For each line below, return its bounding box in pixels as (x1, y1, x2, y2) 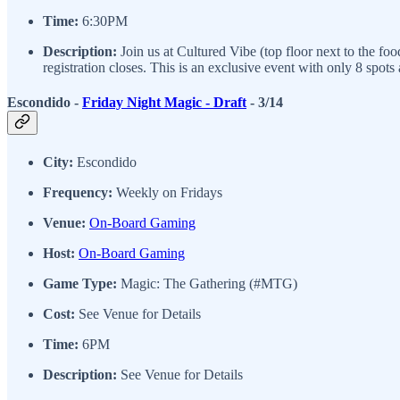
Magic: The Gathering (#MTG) (117, 275, 297, 291)
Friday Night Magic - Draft (82, 95, 246, 111)
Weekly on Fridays (112, 184, 222, 200)
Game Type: (43, 275, 117, 291)
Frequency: (43, 184, 112, 200)
